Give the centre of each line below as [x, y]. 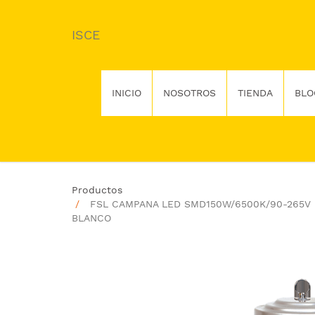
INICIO [126, 93]
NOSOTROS [189, 93]
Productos [97, 190]
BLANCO [91, 218]
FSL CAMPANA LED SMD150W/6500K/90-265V [200, 204]
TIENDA [255, 93]
